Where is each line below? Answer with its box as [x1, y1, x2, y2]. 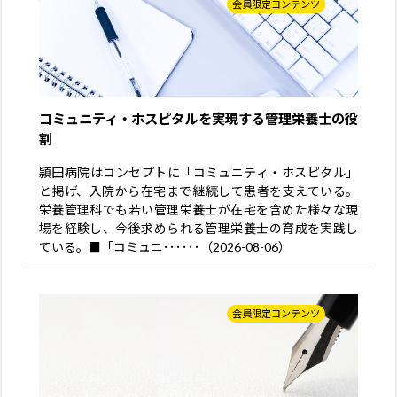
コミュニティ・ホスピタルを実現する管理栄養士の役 [38, 111, 359, 128]
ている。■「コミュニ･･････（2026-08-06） [38, 239, 291, 255]
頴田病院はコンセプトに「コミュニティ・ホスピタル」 [38, 165, 359, 181]
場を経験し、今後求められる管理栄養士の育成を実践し [38, 221, 359, 237]
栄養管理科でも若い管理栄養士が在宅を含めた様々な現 [38, 202, 359, 218]
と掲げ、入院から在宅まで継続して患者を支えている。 [38, 183, 359, 199]
